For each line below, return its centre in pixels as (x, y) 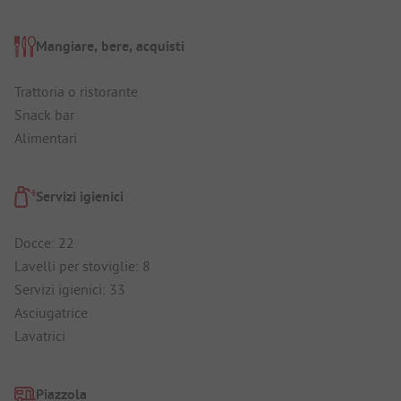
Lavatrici (40, 335)
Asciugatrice (51, 312)
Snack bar (44, 115)
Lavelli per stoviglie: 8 (82, 265)
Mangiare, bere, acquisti (110, 46)
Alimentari (46, 138)
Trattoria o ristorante (76, 92)
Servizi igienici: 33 (70, 289)
